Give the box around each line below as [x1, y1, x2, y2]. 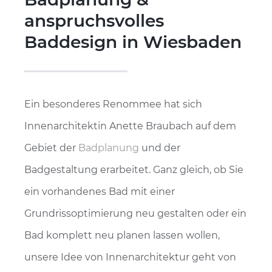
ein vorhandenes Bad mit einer [24, 185, 175, 197]
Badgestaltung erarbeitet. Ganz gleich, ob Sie [24, 163, 243, 175]
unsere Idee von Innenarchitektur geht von [24, 251, 236, 263]
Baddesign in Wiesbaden [24, 31, 242, 52]
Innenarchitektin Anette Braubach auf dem [24, 120, 236, 132]
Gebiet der [24, 141, 78, 154]
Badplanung [78, 141, 139, 154]
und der [139, 141, 180, 154]
